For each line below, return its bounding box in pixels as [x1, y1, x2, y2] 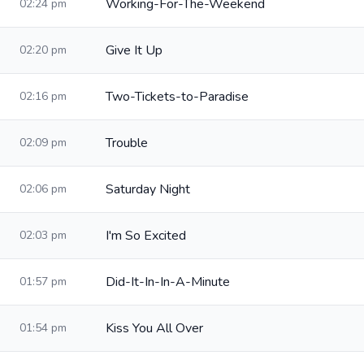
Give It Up [106, 41, 162, 59]
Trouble [106, 134, 148, 152]
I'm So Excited [106, 227, 186, 245]
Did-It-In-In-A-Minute [106, 273, 230, 291]
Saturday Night [106, 180, 190, 198]
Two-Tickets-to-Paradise [106, 88, 249, 106]
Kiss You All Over [106, 319, 203, 337]
